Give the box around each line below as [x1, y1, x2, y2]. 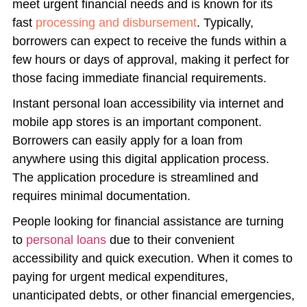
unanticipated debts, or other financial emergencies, [12, 288, 295, 303]
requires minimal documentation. [12, 189, 191, 204]
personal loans [25, 233, 106, 247]
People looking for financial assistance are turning [12, 214, 284, 229]
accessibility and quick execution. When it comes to [12, 251, 293, 266]
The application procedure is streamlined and [12, 171, 258, 185]
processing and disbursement [35, 16, 197, 30]
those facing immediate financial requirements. [12, 71, 270, 86]
